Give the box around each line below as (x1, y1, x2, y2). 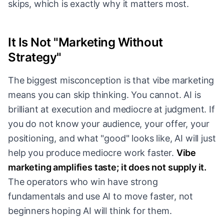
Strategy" (8, 50, 61, 65)
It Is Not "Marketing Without (8, 35, 163, 50)
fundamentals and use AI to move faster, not (8, 191, 193, 202)
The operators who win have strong (8, 176, 158, 187)
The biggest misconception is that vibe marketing (8, 75, 214, 86)
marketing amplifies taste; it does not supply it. (8, 162, 207, 173)
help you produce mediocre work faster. (8, 147, 176, 158)
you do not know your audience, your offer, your (8, 118, 209, 129)
